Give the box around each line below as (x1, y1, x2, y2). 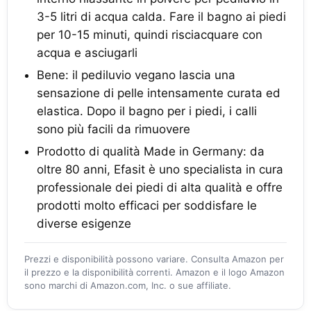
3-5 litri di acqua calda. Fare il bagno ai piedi (37, 10, 286, 24)
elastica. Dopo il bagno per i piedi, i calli (37, 104, 257, 118)
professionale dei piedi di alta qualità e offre (37, 180, 283, 194)
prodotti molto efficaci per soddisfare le (37, 199, 257, 212)
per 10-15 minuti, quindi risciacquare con (37, 28, 262, 42)
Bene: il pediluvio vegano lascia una (37, 68, 235, 82)
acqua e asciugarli (37, 46, 137, 60)
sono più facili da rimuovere (37, 122, 190, 136)
